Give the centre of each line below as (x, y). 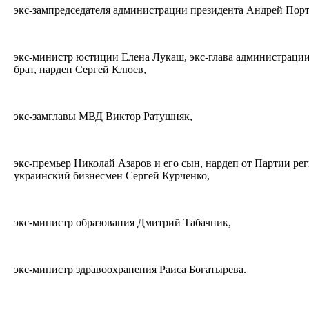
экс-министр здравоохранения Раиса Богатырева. (131, 269)
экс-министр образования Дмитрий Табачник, (124, 222)
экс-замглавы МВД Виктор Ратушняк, (104, 116)
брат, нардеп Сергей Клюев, (81, 69)
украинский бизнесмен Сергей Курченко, (113, 175)
